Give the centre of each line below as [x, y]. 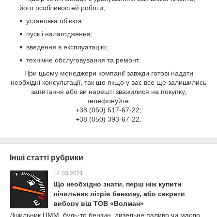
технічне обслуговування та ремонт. [83, 60]
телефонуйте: [108, 101]
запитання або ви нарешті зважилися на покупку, [108, 92]
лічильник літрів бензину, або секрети [119, 194]
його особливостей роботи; [62, 8]
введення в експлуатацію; [67, 47]
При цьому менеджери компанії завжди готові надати [108, 73]
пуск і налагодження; [59, 34]
